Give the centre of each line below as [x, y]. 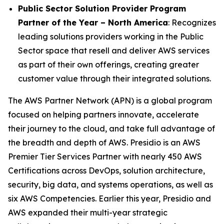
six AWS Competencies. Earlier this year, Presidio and [109, 198]
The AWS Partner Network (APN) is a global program [110, 100]
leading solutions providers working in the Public [111, 36]
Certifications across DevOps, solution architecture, [106, 170]
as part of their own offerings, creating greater [108, 64]
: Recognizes [192, 22]
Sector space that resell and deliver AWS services [114, 50]
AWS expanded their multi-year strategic [88, 212]
